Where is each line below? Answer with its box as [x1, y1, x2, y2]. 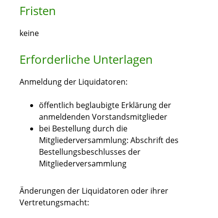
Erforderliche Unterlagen [19, 51, 153, 68]
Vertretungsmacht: [19, 197, 89, 208]
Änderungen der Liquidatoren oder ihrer [19, 185, 168, 197]
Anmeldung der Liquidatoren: [19, 76, 127, 88]
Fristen [19, 2, 56, 19]
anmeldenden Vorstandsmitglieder [39, 111, 167, 123]
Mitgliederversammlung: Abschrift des [39, 135, 179, 146]
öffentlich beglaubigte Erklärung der [39, 100, 171, 111]
